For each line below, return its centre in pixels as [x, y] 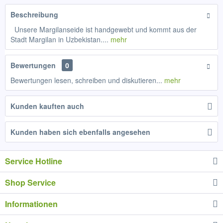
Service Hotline [34, 161]
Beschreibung [34, 14]
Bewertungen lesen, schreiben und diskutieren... [86, 80]
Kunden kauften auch [47, 106]
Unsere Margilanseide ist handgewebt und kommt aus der [104, 29]
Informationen [31, 204]
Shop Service [30, 182]
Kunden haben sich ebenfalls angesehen [80, 132]
